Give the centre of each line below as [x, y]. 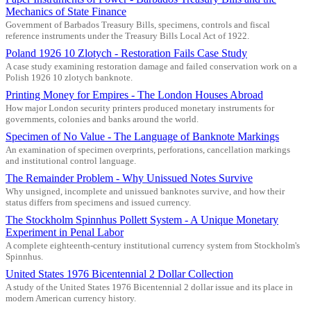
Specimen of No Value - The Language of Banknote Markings [142, 136]
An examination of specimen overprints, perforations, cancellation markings [148, 150]
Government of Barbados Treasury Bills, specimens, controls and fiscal [138, 25]
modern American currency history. [71, 298]
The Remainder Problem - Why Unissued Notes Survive [129, 178]
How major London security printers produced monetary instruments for [140, 108]
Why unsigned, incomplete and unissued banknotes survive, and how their [145, 191]
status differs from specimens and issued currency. [98, 202]
